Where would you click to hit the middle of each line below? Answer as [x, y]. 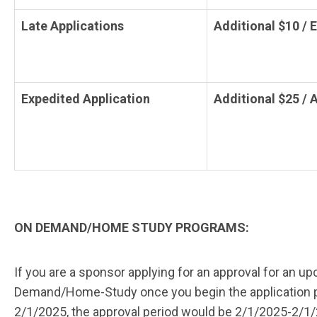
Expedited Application [86, 99]
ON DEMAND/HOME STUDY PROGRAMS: [132, 228]
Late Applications [73, 26]
